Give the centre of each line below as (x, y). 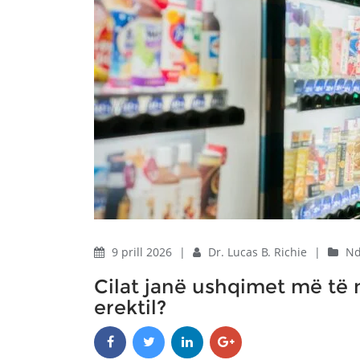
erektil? (130, 307)
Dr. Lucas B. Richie (259, 252)
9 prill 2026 (143, 252)
